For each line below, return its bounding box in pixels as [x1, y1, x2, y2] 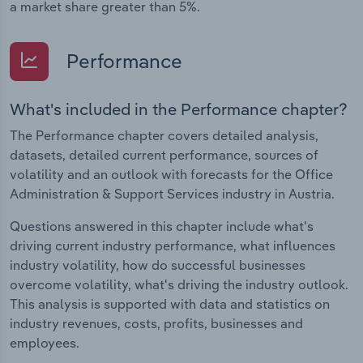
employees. [10, 334, 79, 351]
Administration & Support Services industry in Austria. [10, 185, 335, 202]
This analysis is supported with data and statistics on [10, 295, 330, 312]
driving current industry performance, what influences [10, 237, 335, 254]
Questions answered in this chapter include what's [10, 217, 314, 234]
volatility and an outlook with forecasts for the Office [10, 165, 333, 182]
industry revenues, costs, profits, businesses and [10, 314, 303, 331]
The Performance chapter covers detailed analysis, [10, 126, 318, 143]
